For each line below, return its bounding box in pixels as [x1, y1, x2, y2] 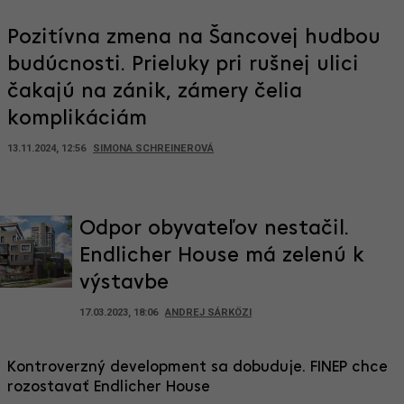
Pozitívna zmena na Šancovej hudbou [7, 27, 381, 49]
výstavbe [79, 272, 169, 294]
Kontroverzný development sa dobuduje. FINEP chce [7, 360, 388, 375]
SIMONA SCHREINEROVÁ [93, 142, 214, 154]
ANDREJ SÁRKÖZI [165, 307, 252, 318]
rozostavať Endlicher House [7, 380, 210, 395]
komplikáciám [7, 108, 147, 130]
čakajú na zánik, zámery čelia [7, 81, 302, 103]
